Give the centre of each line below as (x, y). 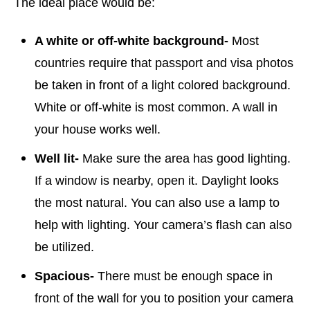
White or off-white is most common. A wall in (156, 107)
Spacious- (64, 276)
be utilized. (64, 247)
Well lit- (57, 158)
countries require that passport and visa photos (164, 63)
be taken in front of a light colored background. (163, 85)
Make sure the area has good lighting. (185, 158)
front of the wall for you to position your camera (164, 298)
